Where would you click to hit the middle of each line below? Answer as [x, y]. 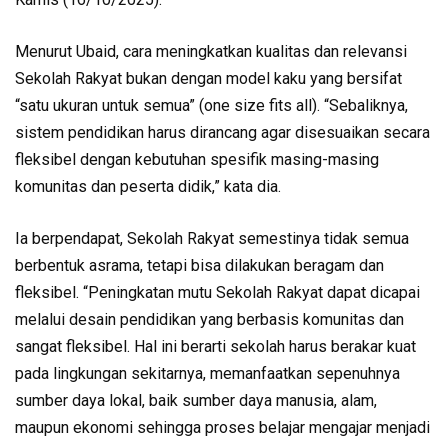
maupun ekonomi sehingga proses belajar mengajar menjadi [222, 427]
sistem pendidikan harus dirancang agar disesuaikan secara [222, 132]
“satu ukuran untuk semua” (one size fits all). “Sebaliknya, [211, 105]
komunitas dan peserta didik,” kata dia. [148, 186]
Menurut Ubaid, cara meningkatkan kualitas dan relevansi [211, 51]
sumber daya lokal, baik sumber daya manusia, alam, [196, 400]
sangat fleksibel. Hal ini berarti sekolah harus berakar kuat [215, 346]
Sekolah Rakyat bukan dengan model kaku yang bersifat [208, 78]
